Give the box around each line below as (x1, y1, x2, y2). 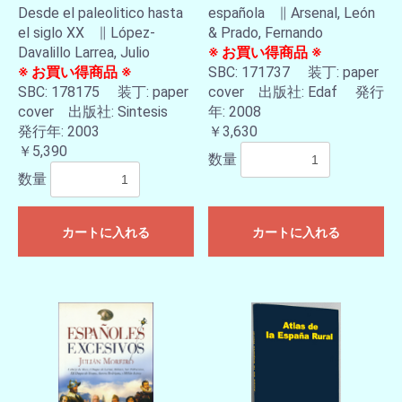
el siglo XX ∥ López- (18, 24, 155, 41)
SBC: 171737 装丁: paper (208, 64, 379, 81)
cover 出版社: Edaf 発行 (208, 83, 384, 100)
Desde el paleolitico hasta (18, 4, 183, 22)
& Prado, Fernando (208, 24, 323, 41)
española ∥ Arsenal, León (208, 4, 375, 22)
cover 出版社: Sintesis (18, 103, 182, 120)
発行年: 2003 (18, 123, 100, 140)
